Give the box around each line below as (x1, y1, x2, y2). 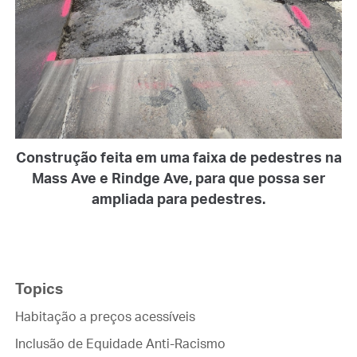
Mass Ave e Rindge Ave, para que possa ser (31, 169, 326, 187)
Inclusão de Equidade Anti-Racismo (14, 335, 226, 351)
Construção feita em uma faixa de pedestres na (15, 148, 342, 167)
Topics (14, 278, 63, 298)
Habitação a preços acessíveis (14, 308, 195, 324)
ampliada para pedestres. (92, 190, 265, 208)
